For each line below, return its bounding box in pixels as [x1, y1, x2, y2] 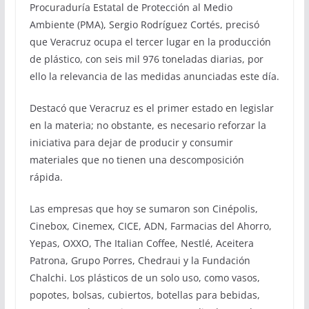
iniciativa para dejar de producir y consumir [29, 136, 233, 149]
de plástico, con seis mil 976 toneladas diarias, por [29, 52, 263, 66]
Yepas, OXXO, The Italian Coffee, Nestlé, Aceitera [29, 237, 254, 250]
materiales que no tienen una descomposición [29, 153, 244, 166]
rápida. [29, 170, 63, 183]
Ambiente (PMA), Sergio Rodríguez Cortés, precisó [29, 18, 259, 31]
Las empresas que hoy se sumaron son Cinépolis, [29, 202, 258, 215]
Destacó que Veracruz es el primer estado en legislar [29, 101, 274, 114]
